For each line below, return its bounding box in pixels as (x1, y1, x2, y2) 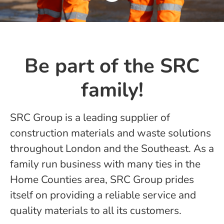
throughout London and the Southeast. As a (10, 141, 214, 155)
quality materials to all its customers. (10, 203, 181, 217)
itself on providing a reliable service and (10, 188, 196, 202)
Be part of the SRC (24, 52, 199, 79)
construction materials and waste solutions (10, 126, 211, 140)
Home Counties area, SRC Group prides (10, 172, 194, 186)
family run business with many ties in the (10, 157, 200, 171)
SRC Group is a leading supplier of (10, 110, 170, 124)
